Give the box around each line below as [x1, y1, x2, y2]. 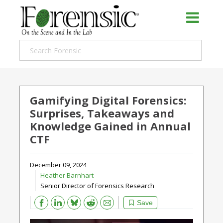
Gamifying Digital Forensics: [30, 93, 187, 108]
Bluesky [61, 197, 80, 204]
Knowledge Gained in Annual [30, 118, 191, 133]
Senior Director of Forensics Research [40, 181, 154, 190]
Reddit [81, 198, 93, 204]
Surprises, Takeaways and [30, 106, 174, 120]
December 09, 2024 [30, 160, 87, 169]
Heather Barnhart [40, 171, 94, 180]
